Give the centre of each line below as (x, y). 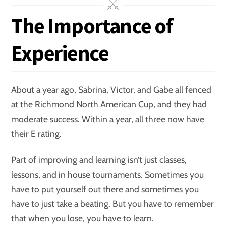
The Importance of (92, 25)
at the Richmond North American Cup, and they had (109, 104)
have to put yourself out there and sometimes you (105, 189)
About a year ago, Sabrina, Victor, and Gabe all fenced (111, 90)
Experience (60, 53)
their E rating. (37, 134)
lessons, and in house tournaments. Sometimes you (108, 175)
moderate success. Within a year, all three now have (108, 119)
